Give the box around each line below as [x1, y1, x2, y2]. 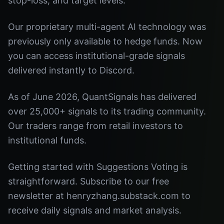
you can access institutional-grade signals [8, 50, 185, 61]
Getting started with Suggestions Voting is [8, 161, 187, 172]
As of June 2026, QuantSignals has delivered [8, 91, 196, 102]
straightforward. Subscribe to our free [8, 176, 169, 186]
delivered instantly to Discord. [8, 65, 134, 75]
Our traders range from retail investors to [8, 120, 183, 131]
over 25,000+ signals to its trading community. [8, 106, 206, 116]
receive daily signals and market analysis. [8, 205, 181, 215]
